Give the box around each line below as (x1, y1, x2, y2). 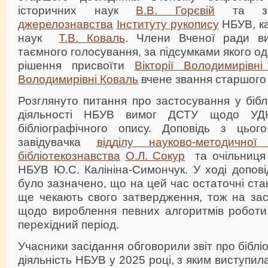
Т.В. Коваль (59, 31, 125, 44)
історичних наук (18, 3, 136, 17)
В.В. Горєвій (136, 3, 215, 17)
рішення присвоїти (18, 58, 135, 72)
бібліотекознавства (18, 148, 120, 162)
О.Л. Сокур (125, 148, 185, 162)
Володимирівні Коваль (18, 72, 138, 86)
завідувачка (18, 135, 97, 148)
